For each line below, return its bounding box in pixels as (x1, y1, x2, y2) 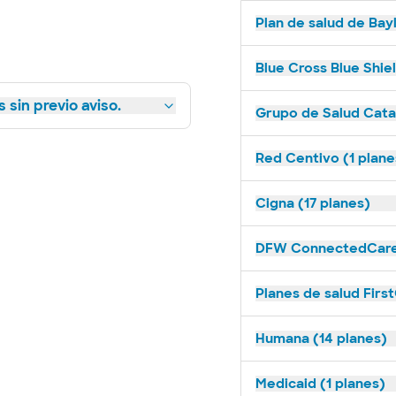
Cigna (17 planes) (255, 194, 370, 212)
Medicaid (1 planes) (255, 375, 385, 392)
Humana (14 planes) (255, 330, 387, 347)
